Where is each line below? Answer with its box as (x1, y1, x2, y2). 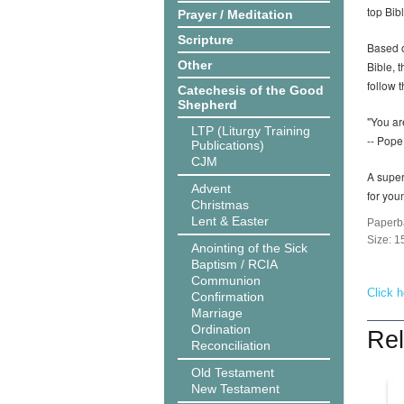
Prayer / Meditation (178, 7, 293, 22)
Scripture (178, 32, 234, 47)
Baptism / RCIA (191, 257, 278, 271)
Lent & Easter (191, 214, 269, 228)
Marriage (191, 306, 243, 320)
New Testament (191, 381, 280, 396)
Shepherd (178, 97, 237, 112)
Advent (191, 181, 231, 196)
